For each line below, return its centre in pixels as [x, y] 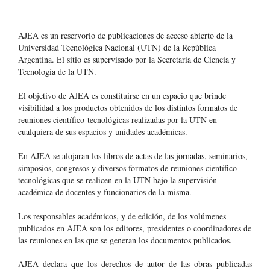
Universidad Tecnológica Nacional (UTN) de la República [117, 48]
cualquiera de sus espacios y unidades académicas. [103, 132]
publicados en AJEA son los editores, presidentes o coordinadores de [135, 228]
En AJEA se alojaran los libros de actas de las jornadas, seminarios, [133, 156]
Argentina [35, 60]
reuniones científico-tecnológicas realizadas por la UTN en [118, 120]
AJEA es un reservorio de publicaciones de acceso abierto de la [125, 36]
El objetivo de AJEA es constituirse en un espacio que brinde [122, 96]
